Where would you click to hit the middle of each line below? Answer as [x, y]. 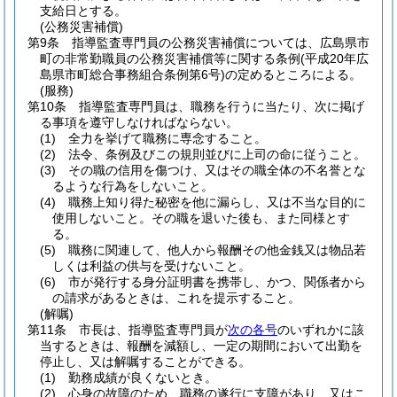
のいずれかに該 [321, 330]
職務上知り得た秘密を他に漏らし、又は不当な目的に [217, 202]
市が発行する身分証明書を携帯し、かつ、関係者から [217, 282]
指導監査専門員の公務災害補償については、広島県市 [221, 43]
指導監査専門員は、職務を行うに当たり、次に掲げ [222, 106]
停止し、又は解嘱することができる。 [145, 362]
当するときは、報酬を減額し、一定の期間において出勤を [201, 346]
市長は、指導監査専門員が [153, 330]
